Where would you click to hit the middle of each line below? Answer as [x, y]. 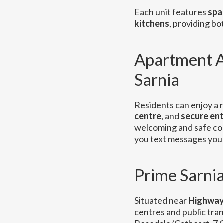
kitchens [152, 23]
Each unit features [171, 12]
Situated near [161, 200]
